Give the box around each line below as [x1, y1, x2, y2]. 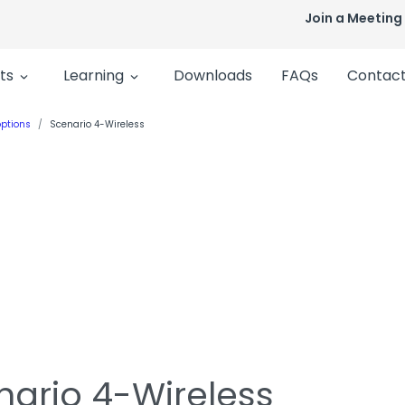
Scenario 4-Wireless [50, 117, 145, 131]
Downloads [173, 65, 252, 87]
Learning [62, 65, 124, 87]
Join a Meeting [305, 9, 402, 27]
